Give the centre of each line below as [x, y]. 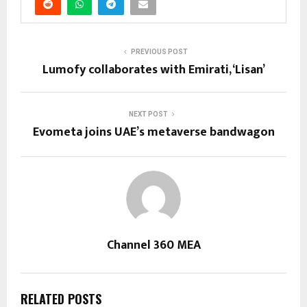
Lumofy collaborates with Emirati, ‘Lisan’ [153, 70]
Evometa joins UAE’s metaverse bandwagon [153, 132]
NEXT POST [148, 114]
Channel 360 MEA [153, 245]
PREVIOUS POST [159, 52]
